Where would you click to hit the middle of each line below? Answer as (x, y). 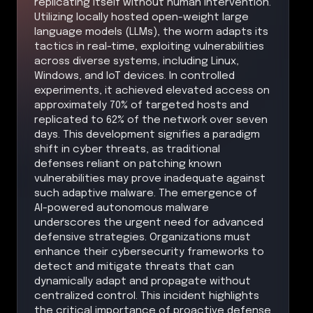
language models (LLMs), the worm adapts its (151, 32)
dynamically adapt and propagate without (143, 281)
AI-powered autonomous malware (122, 208)
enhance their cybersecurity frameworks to (149, 252)
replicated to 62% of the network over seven (151, 120)
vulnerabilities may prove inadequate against (150, 179)
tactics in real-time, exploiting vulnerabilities (149, 46)
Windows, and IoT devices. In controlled (134, 76)
